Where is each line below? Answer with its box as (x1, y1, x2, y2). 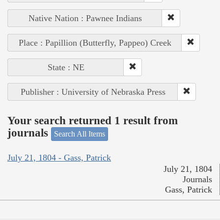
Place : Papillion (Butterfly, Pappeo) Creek (18, 37, 171, 48)
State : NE (47, 62, 84, 72)
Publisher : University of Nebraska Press (20, 86, 165, 97)
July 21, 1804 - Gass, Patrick (7, 153, 111, 163)
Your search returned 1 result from (7, 114, 178, 127)
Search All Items (54, 129, 105, 138)
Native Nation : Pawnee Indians (28, 13, 142, 23)
